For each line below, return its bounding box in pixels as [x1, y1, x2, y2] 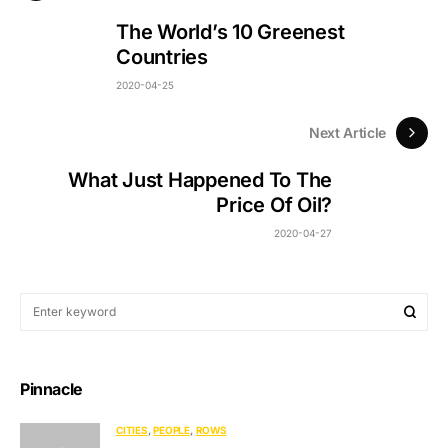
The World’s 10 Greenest [116, 20, 345, 45]
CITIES [116, 423, 148, 436]
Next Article [309, 124, 386, 142]
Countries [116, 45, 208, 70]
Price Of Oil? [216, 193, 332, 218]
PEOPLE [153, 423, 190, 436]
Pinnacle [20, 378, 83, 399]
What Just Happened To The [68, 168, 332, 193]
